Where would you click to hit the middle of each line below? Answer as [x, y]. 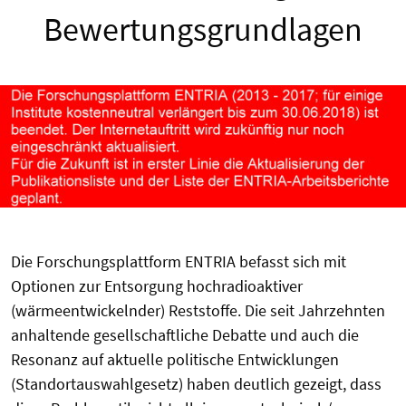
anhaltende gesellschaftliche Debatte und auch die [185, 334]
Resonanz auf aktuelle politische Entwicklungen [175, 359]
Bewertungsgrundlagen [203, 30]
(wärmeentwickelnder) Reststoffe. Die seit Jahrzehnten [198, 310]
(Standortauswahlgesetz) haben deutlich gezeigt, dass [196, 383]
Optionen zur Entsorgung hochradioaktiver [157, 285]
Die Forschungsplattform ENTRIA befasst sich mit [179, 261]
